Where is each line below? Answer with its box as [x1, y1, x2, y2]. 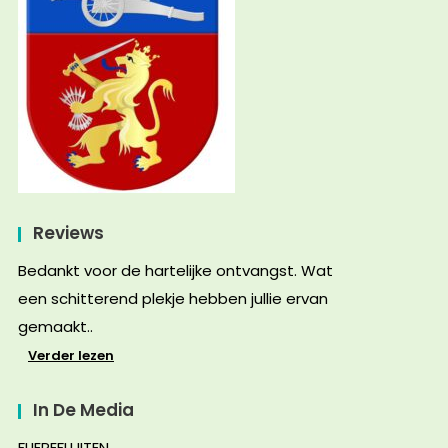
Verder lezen [28, 346, 114, 366]
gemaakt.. [18, 316, 93, 338]
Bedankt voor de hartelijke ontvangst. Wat [18, 260, 333, 282]
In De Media [33, 398, 134, 423]
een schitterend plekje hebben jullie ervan [18, 288, 328, 310]
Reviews [33, 221, 104, 246]
